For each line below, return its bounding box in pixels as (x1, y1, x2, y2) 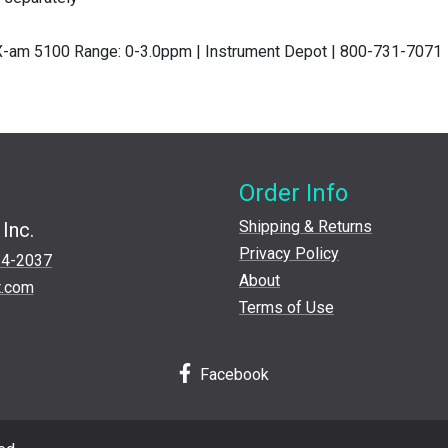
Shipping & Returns (239, 217, 372, 237)
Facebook (195, 365, 269, 385)
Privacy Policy (239, 244, 339, 264)
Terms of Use (239, 298, 334, 318)
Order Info (239, 179, 348, 208)
